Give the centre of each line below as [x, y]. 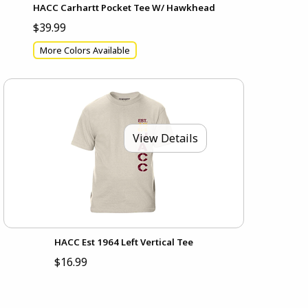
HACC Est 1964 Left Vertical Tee [124, 242]
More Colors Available [85, 50]
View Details [166, 139]
